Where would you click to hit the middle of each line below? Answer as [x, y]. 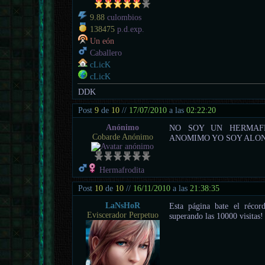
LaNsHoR [122, 205]
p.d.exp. [130, 29]
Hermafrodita [121, 170]
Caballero [105, 53]
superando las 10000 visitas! [216, 216]
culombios [123, 17]
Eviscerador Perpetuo [122, 215]
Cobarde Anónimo [122, 137]
